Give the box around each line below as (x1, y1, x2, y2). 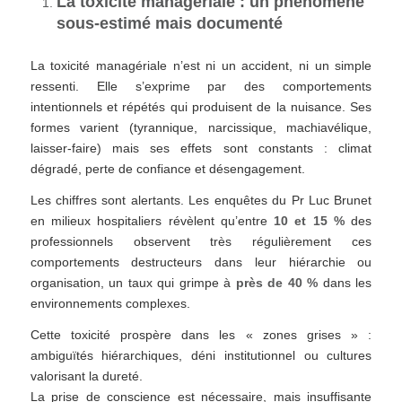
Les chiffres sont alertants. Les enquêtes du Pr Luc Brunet (30, 193, 372, 208)
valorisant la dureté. (30, 369, 143, 383)
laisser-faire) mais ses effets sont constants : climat (30, 141, 372, 156)
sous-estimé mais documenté (56, 14, 283, 33)
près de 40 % (235, 275, 319, 291)
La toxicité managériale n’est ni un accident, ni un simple (30, 58, 372, 74)
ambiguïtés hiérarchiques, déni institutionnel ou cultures (30, 348, 372, 363)
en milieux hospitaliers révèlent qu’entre (30, 214, 275, 229)
